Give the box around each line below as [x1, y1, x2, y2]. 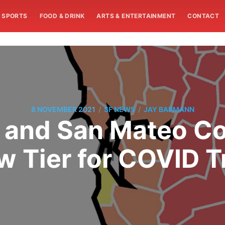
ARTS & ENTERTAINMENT [96, 12, 176, 20]
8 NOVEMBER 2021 [31, 105, 95, 114]
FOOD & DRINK [39, 12, 85, 20]
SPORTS [2, 12, 28, 20]
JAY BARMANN [143, 105, 194, 114]
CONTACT [187, 12, 219, 20]
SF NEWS [103, 105, 135, 114]
